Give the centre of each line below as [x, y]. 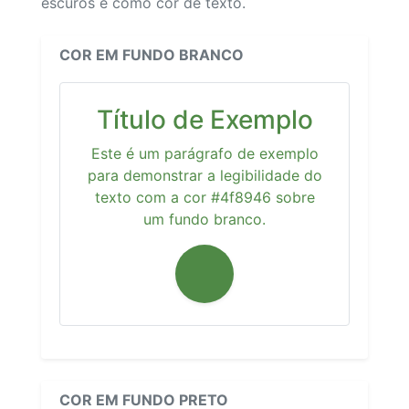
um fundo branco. [204, 219]
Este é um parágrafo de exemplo [204, 153]
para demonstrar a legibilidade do [204, 175]
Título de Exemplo [204, 119]
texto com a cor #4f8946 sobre [204, 197]
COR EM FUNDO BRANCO [152, 54]
